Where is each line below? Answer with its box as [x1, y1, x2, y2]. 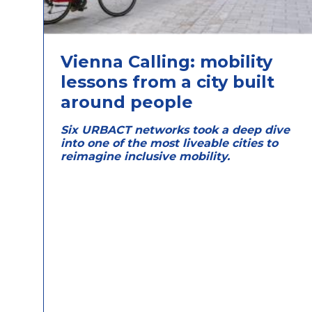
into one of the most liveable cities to [61, 136, 278, 150]
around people [61, 91, 193, 112]
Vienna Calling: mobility [61, 51, 272, 72]
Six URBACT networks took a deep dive [61, 123, 290, 136]
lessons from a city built [61, 71, 274, 92]
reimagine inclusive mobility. [61, 149, 233, 163]
